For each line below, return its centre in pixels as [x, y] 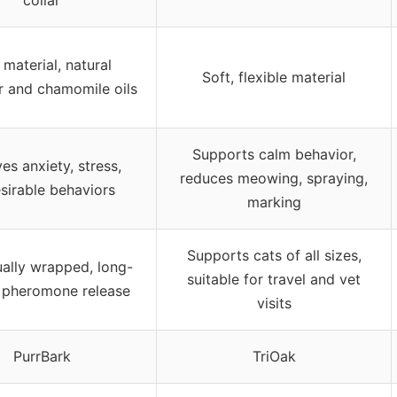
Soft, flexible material [274, 77]
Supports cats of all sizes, [274, 255]
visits [274, 303]
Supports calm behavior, [274, 154]
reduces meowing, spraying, [274, 178]
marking [274, 202]
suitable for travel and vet [274, 279]
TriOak [274, 356]
